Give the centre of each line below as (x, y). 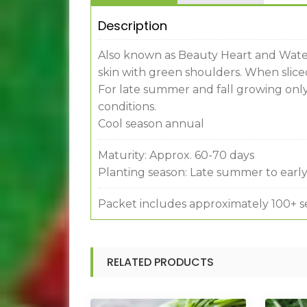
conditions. (127, 107)
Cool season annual (151, 124)
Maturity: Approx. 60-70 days (176, 156)
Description (132, 26)
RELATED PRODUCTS (160, 262)
